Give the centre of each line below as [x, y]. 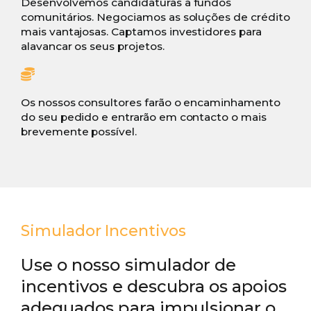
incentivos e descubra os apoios [154, 287]
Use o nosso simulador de [128, 265]
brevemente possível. [78, 132]
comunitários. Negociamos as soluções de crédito [155, 17]
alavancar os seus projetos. [92, 47]
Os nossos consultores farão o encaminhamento [150, 103]
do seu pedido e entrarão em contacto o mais [143, 117]
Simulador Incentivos [103, 231]
